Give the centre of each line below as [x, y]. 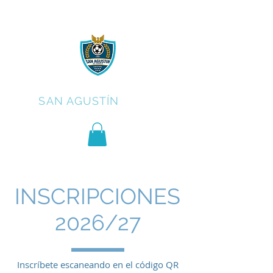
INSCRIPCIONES [97, 197]
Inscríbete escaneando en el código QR [98, 265]
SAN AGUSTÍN [79, 101]
